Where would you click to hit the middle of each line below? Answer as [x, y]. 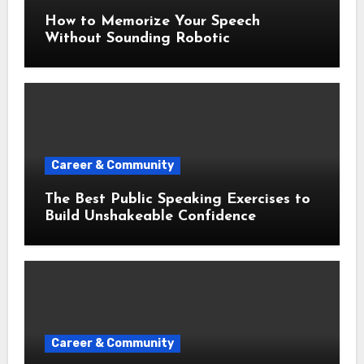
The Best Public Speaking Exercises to [177, 199]
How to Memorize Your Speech [152, 21]
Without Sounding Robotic [137, 38]
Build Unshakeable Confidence [150, 216]
